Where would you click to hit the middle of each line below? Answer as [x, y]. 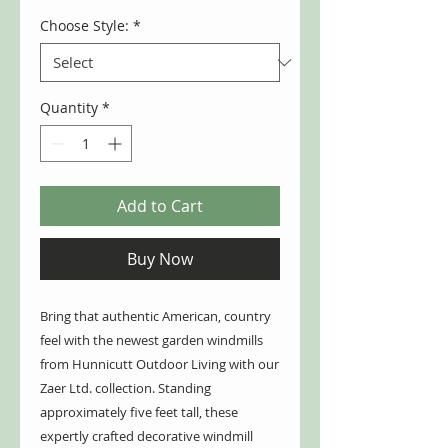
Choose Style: [84, 26]
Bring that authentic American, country [155, 316]
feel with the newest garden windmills [151, 340]
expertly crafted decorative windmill [146, 436]
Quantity [69, 108]
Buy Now [160, 259]
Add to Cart [160, 206]
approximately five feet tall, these [139, 412]
